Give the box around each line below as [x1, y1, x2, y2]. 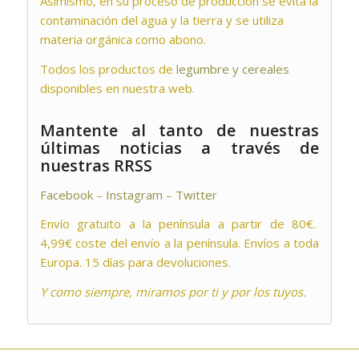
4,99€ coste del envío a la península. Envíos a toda [39, 235, 320, 252]
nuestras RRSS [39, 154, 152, 176]
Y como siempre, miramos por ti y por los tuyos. [39, 284, 306, 301]
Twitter [175, 186, 220, 203]
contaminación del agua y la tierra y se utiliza [39, 12, 284, 29]
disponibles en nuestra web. [39, 79, 195, 96]
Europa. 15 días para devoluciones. [39, 254, 231, 271]
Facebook [39, 186, 93, 203]
